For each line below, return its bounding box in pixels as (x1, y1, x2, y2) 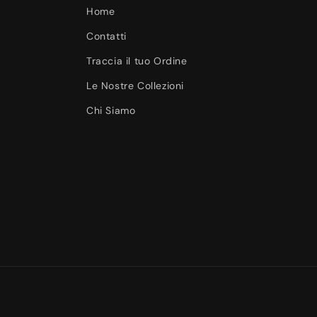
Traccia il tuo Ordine (86, 54, 188, 67)
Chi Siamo (86, 104, 136, 117)
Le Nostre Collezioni (86, 79, 184, 92)
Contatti (86, 30, 127, 42)
